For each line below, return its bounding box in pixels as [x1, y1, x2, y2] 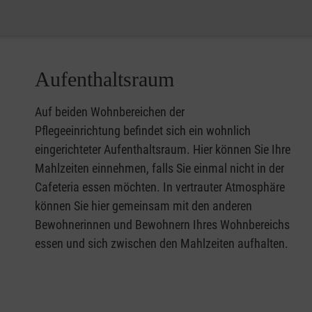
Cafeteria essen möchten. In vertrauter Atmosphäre [35, 180, 285, 194]
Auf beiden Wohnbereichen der [35, 104, 185, 119]
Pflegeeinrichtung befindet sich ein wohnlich [35, 123, 251, 138]
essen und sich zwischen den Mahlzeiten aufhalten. [35, 236, 294, 251]
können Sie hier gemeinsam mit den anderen [35, 198, 252, 213]
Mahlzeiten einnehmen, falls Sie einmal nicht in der [35, 161, 284, 175]
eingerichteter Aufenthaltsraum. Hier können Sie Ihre [35, 142, 290, 157]
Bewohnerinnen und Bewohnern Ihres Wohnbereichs [35, 217, 290, 232]
